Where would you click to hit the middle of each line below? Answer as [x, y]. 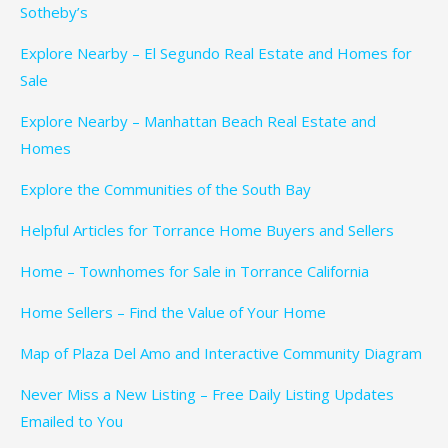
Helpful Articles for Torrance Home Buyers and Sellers [207, 230]
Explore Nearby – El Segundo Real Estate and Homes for [216, 53]
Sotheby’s [54, 12]
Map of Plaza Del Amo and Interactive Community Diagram [221, 353]
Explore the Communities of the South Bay [165, 189]
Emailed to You [71, 421]
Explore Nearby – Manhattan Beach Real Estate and [198, 121]
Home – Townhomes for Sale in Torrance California [194, 271]
